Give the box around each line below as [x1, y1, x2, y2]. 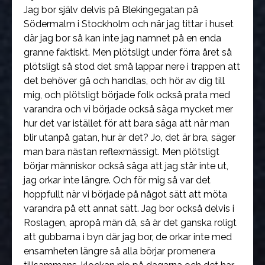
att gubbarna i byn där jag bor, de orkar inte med [24, 231, 232, 243]
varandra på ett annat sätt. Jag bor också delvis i [24, 203, 234, 214]
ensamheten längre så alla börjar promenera [24, 245, 215, 257]
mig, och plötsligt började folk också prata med [24, 89, 230, 101]
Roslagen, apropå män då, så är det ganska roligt [24, 217, 237, 228]
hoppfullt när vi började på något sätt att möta [24, 189, 227, 200]
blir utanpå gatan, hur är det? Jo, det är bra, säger [24, 132, 235, 143]
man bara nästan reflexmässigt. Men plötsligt [24, 146, 219, 157]
